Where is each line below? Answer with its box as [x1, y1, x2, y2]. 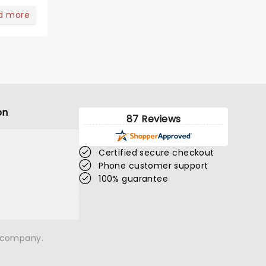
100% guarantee [99, 173, 169, 185]
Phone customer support [99, 160, 208, 172]
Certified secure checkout [99, 147, 214, 159]
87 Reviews [126, 112, 181, 126]
